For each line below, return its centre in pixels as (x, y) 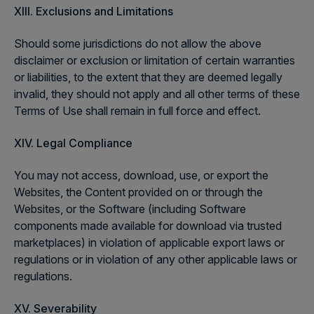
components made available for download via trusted (148, 226)
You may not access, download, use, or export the (141, 175)
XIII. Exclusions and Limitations (94, 11)
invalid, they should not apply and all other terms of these (157, 94)
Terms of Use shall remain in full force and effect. (137, 111)
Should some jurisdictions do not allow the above (138, 43)
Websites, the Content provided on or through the (138, 192)
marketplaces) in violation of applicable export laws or (149, 243)
